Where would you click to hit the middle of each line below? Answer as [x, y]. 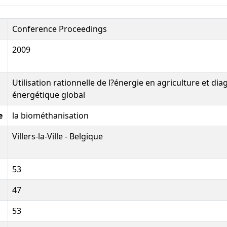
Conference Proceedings [60, 29]
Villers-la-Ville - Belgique [58, 136]
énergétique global [49, 94]
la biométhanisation [50, 115]
